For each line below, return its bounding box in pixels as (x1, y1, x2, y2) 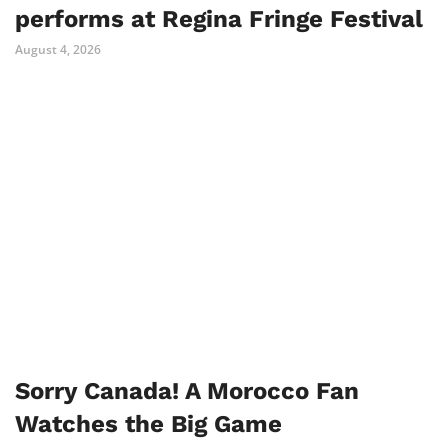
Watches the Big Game (15, 409, 282, 438)
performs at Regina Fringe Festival (15, 5, 423, 34)
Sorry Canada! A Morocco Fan (15, 376, 359, 405)
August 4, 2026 (15, 41, 101, 59)
